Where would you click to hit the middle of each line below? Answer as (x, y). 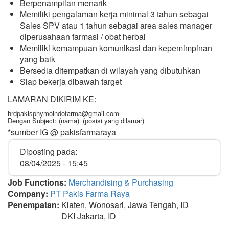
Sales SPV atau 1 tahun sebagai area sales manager (116, 25)
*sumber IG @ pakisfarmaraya (62, 132)
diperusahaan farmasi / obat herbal (83, 37)
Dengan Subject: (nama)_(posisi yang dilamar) (76, 120)
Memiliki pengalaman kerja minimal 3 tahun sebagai (114, 14)
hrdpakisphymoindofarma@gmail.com (63, 113)
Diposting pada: (49, 152)
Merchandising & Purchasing (121, 182)
